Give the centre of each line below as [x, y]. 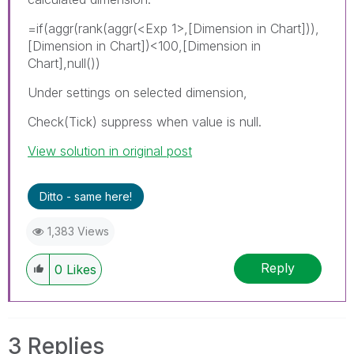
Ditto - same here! [86, 196]
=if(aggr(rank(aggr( [83, 28]
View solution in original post [110, 151]
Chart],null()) [64, 63]
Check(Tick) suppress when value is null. [145, 121]
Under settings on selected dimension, [137, 92]
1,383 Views [78, 231]
